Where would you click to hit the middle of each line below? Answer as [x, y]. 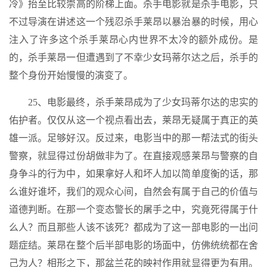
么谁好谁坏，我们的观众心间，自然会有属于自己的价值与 [133, 192]
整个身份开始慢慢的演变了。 [71, 75]
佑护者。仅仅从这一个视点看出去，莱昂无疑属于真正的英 [133, 120]
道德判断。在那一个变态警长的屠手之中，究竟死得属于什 [133, 209]
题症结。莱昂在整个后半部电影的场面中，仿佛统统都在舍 [133, 245]
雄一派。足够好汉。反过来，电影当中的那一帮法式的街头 [133, 138]
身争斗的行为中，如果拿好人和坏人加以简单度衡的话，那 [133, 174]
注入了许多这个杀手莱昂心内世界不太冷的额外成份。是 [133, 40]
